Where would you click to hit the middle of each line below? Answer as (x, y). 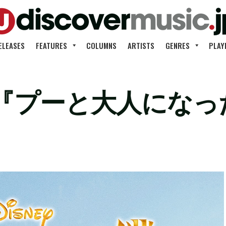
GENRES (178, 45)
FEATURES (51, 45)
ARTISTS (141, 45)
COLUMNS (101, 45)
